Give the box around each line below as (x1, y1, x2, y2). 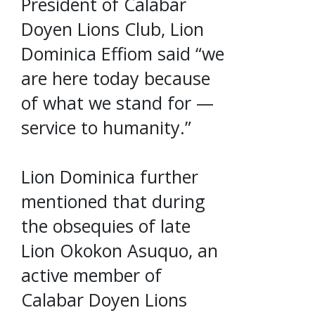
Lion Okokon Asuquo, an (21, 238, 218, 262)
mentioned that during (21, 188, 205, 213)
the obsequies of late (21, 213, 191, 238)
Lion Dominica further (21, 164, 198, 188)
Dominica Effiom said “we (21, 41, 224, 65)
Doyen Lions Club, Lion (21, 16, 204, 41)
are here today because (21, 65, 210, 90)
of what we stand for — (21, 90, 214, 115)
